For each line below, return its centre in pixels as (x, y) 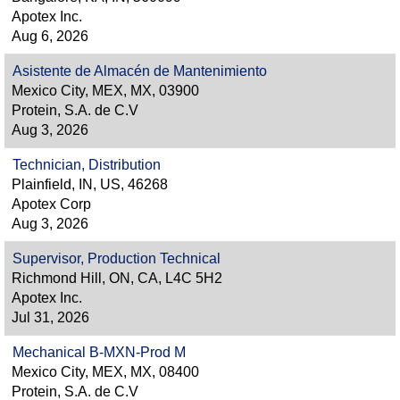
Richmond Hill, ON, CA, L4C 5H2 (117, 278)
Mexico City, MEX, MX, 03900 (105, 91)
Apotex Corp (51, 204)
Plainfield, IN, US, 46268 (90, 184)
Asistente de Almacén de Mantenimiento (140, 71)
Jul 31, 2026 (50, 317)
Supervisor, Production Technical (117, 258)
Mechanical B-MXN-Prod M (99, 352)
